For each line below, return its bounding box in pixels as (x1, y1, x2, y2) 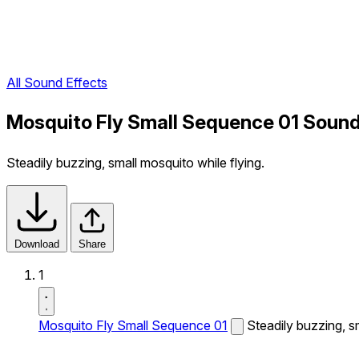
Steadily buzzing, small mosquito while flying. (6, 155, 264, 171)
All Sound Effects (6, 75, 107, 91)
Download (14, 238, 59, 250)
